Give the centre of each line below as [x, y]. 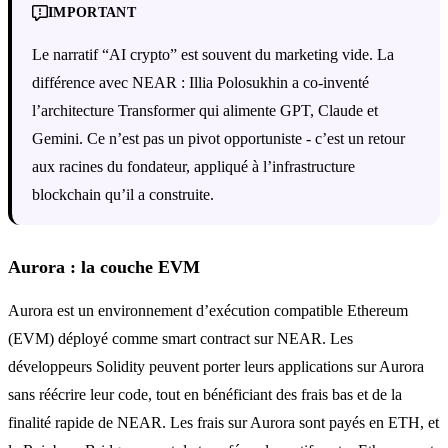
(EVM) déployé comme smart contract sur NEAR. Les [180, 338]
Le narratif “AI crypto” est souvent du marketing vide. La [213, 54]
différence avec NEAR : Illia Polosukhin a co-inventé [200, 82]
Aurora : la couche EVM [104, 266]
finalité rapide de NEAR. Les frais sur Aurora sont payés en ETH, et [223, 422]
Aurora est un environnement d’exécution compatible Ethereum [208, 310]
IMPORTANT [92, 12]
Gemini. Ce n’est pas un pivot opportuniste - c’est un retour [218, 138]
